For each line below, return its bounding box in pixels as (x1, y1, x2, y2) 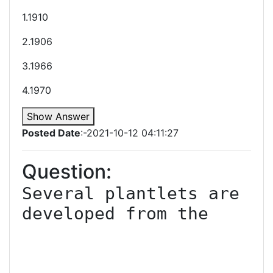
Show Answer (27, 110, 90, 122)
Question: (22, 160, 112, 183)
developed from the (22, 204, 208, 224)
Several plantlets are (22, 183, 239, 204)
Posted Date (22, 127, 80, 139)
